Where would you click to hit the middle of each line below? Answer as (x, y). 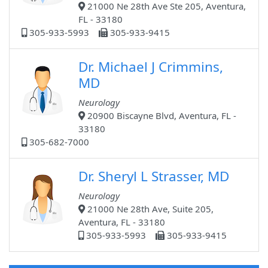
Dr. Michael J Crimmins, (151, 67)
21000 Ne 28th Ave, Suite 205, (149, 209)
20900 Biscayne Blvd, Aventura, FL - (161, 116)
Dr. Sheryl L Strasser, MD (154, 176)
